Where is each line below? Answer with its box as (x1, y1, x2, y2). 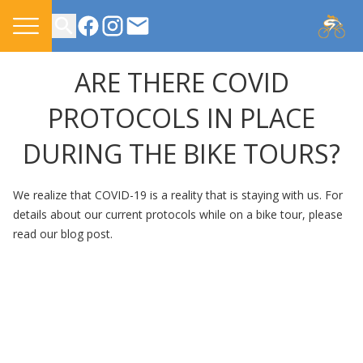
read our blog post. (13, 226, 113, 241)
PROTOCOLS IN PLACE (48, 100, 315, 135)
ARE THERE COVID (74, 65, 289, 100)
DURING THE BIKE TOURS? (23, 136, 340, 171)
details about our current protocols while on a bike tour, (13, 207, 309, 222)
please (309, 207, 343, 222)
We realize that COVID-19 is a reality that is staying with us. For (13, 187, 343, 203)
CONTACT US (124, 39, 207, 57)
